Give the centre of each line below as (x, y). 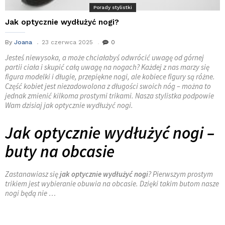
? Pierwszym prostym (181, 174)
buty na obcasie (60, 152)
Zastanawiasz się (32, 174)
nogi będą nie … (30, 193)
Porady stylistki (113, 8)
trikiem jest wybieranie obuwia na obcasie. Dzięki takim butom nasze (112, 184)
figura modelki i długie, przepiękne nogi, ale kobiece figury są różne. (110, 77)
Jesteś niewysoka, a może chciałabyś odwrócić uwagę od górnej (104, 58)
